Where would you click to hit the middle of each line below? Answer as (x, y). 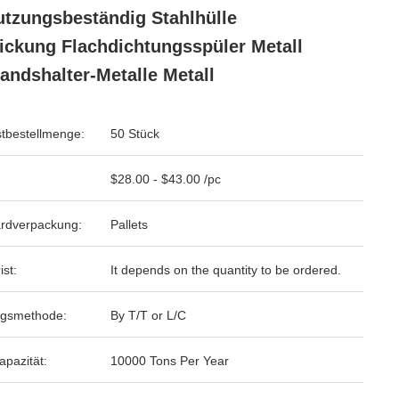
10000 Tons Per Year (170, 361)
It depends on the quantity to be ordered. (226, 270)
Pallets (129, 224)
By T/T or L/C (148, 315)
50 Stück (135, 134)
